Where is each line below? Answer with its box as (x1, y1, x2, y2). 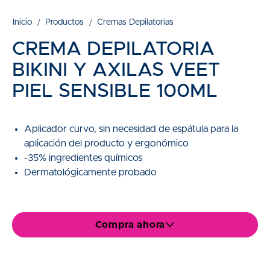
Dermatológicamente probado (24, 168, 157, 177)
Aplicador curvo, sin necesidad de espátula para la (24, 124, 238, 134)
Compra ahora (95, 220, 166, 230)
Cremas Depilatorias (97, 18, 174, 27)
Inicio (13, 18, 32, 27)
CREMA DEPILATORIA (12, 40, 215, 59)
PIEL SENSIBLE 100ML (12, 82, 218, 101)
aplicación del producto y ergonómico (24, 139, 189, 148)
